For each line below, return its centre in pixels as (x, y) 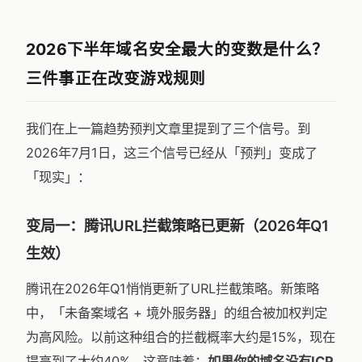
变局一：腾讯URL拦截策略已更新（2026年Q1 (177, 225)
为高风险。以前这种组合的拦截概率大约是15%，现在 (181, 337)
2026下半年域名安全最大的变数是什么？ (177, 49)
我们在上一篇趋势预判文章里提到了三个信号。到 (168, 128)
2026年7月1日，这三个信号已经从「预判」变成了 (172, 153)
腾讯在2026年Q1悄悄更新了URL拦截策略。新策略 (173, 288)
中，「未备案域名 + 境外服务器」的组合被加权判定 (177, 313)
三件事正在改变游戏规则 (116, 78)
